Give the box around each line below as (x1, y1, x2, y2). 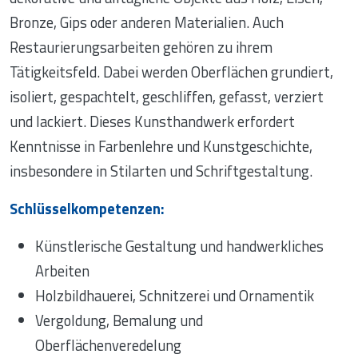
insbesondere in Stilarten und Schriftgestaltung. (10, 160, 312, 183)
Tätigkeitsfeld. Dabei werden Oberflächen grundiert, (10, 61, 333, 84)
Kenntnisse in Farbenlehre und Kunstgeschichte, (10, 135, 312, 158)
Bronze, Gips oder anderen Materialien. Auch (10, 11, 284, 34)
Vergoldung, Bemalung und (35, 309, 203, 332)
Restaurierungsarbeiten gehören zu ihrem (10, 36, 272, 59)
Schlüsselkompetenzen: (10, 197, 165, 221)
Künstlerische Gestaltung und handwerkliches (35, 235, 324, 258)
